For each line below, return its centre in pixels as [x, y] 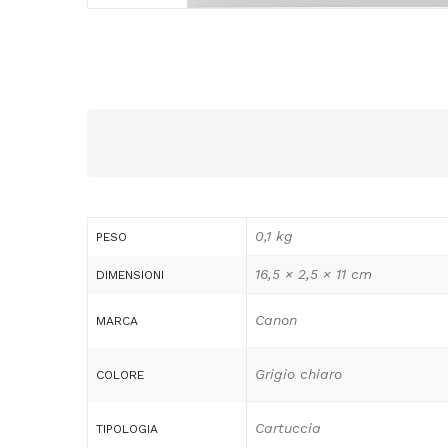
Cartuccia [288, 427]
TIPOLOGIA [127, 428]
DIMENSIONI [130, 274]
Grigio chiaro [298, 373]
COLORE [120, 374]
